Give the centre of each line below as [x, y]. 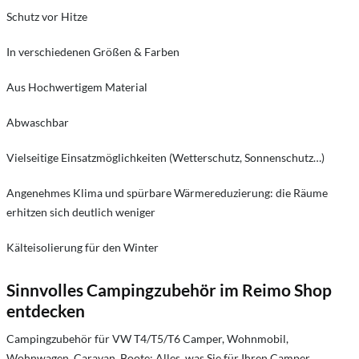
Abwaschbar [38, 122]
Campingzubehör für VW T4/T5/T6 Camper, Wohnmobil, [147, 338]
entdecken [46, 310]
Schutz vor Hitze [47, 16]
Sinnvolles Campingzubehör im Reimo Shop [169, 289]
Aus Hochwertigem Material [77, 87]
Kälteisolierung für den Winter [83, 247]
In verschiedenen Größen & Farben [93, 51]
